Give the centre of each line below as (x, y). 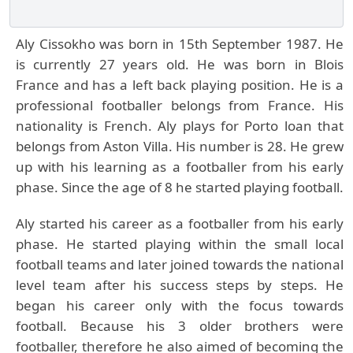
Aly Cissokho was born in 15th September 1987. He (180, 44)
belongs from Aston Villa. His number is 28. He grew (180, 146)
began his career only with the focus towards (180, 305)
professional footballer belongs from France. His (180, 105)
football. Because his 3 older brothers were (180, 326)
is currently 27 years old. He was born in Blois (180, 64)
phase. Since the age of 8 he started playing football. (180, 187)
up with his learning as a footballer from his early (180, 167)
